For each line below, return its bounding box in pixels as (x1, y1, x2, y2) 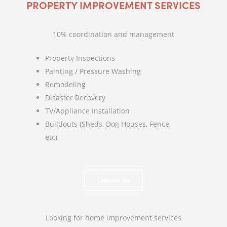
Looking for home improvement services (46, 212, 181, 222)
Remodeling (45, 79, 86, 89)
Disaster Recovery (45, 92, 105, 102)
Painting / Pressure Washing (45, 66, 141, 76)
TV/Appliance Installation (45, 105, 130, 116)
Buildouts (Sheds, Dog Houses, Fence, (45, 119, 171, 129)
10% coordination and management (53, 29, 174, 39)
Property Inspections (45, 53, 115, 63)
